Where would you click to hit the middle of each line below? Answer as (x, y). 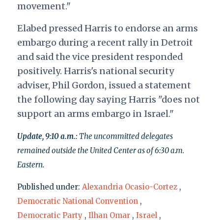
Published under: (49, 187)
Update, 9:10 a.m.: (47, 137)
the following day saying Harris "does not (108, 100)
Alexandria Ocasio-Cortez (129, 187)
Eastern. (30, 165)
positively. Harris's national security (96, 71)
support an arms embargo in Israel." (95, 114)
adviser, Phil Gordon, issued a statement (104, 85)
